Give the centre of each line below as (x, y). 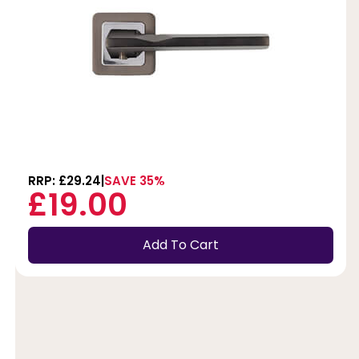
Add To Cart (180, 245)
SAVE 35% (134, 180)
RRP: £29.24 (64, 180)
